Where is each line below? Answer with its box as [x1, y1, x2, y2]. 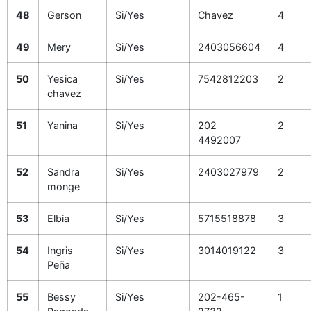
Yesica [47, 73, 78, 85]
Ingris [47, 244, 73, 256]
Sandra [47, 166, 80, 178]
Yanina [47, 119, 78, 131]
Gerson [47, 9, 81, 21]
